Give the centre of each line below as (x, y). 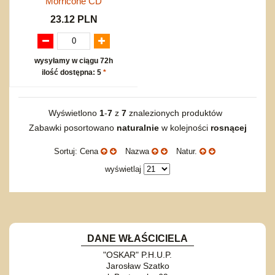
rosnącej (228, 127)
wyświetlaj (123, 169)
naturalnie (137, 127)
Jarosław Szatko (137, 265)
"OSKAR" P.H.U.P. (137, 254)
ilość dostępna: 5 (72, 72)
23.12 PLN (74, 19)
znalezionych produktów (176, 113)
